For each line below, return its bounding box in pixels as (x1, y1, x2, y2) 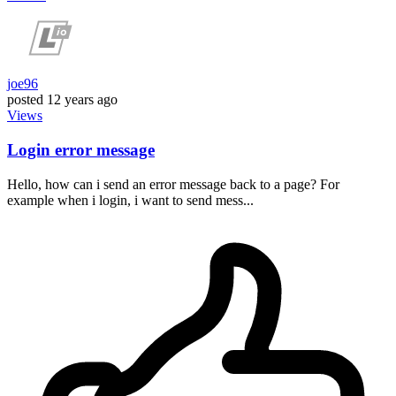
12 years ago (47, 92, 118, 108)
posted (7, 92, 43, 108)
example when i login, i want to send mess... (7, 192, 254, 208)
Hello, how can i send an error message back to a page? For (7, 176, 339, 192)
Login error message (7, 140, 155, 159)
